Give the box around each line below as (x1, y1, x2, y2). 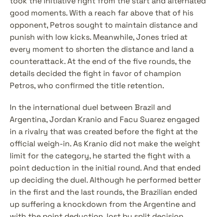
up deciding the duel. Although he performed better (10, 175, 201, 185)
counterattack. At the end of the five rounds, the (10, 56, 191, 66)
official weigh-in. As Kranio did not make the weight (10, 139, 200, 149)
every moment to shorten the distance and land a (10, 44, 194, 54)
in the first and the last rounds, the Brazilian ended (10, 187, 197, 197)
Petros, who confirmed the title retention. (10, 80, 164, 91)
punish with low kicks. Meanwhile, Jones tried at (10, 32, 187, 42)
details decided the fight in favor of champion (10, 68, 181, 78)
